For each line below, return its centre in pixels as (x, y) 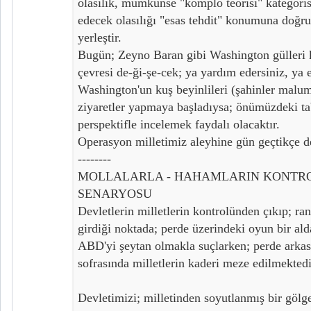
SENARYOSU (115, 193)
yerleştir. (100, 37)
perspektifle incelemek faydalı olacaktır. (179, 124)
